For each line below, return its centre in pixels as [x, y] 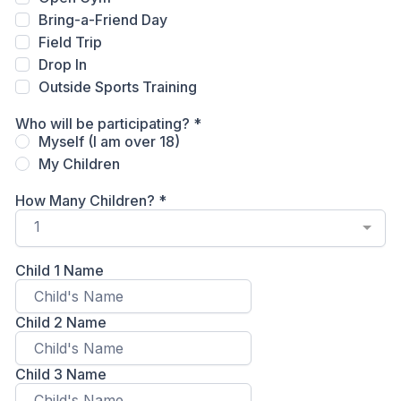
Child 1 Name [60, 270]
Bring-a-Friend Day [103, 20]
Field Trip [70, 42]
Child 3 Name [61, 374]
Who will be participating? [104, 124]
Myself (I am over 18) [109, 141]
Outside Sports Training [118, 87]
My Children [79, 164]
